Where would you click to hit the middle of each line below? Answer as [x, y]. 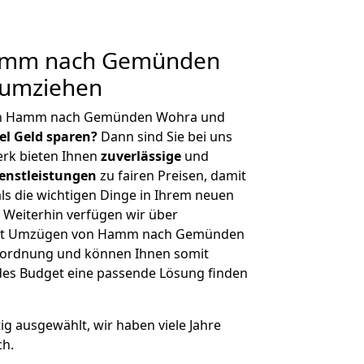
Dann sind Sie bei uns [165, 136]
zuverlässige [141, 156]
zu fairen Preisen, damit [171, 175]
